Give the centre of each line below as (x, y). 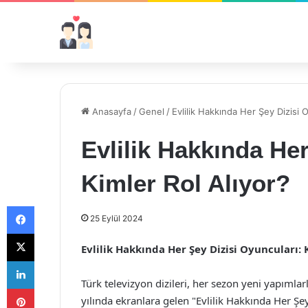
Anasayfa (110, 111)
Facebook (55, 206)
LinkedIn (52, 261)
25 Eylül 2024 (117, 218)
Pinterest (53, 288)
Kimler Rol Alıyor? (186, 183)
